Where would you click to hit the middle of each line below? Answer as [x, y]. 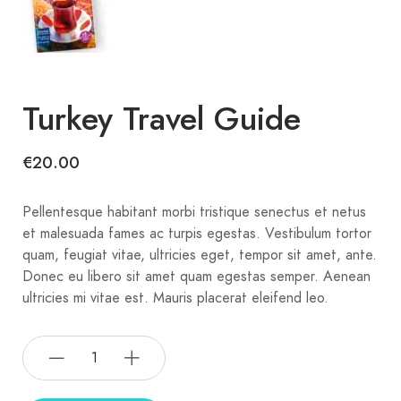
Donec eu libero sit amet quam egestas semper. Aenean [196, 276]
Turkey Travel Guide [162, 118]
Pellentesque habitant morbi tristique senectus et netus [194, 212]
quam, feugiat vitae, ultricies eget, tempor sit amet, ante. [200, 255]
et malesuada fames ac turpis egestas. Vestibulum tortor [197, 233]
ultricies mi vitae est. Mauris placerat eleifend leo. [175, 298]
